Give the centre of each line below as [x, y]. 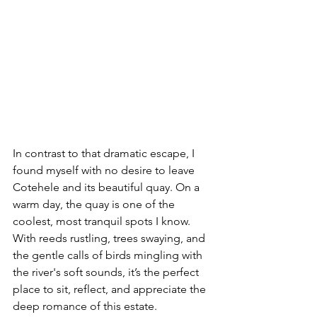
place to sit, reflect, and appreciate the [111, 289]
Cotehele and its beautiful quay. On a [108, 187]
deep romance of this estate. [85, 306]
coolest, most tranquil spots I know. [103, 221]
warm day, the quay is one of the [95, 204]
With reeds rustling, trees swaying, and [110, 238]
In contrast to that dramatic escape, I [105, 153]
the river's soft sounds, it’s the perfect [107, 272]
